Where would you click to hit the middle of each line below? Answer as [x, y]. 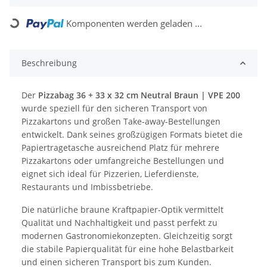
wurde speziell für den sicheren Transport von [114, 108]
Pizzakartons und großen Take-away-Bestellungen [121, 121]
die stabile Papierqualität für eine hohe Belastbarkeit [128, 249]
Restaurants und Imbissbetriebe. [87, 187]
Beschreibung [49, 63]
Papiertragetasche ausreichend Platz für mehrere [120, 147]
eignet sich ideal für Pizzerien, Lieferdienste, [110, 173]
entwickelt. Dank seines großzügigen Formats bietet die [132, 134]
